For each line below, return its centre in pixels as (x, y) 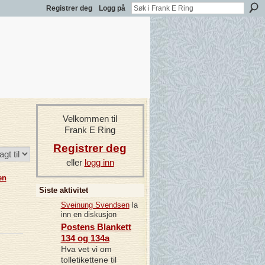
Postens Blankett (96, 227)
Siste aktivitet (63, 190)
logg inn (99, 162)
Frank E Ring (90, 130)
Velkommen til (90, 119)
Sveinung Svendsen (95, 205)
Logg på (112, 8)
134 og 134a (85, 238)
